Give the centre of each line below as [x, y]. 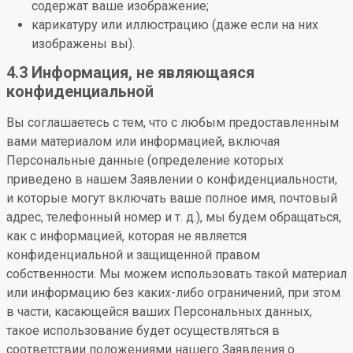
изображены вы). [83, 44]
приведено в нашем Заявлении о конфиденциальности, [172, 179]
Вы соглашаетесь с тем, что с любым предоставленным [173, 123]
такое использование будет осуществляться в [143, 331]
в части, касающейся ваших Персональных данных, [159, 312]
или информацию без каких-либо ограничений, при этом [173, 293]
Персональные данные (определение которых [145, 160]
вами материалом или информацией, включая [143, 141]
